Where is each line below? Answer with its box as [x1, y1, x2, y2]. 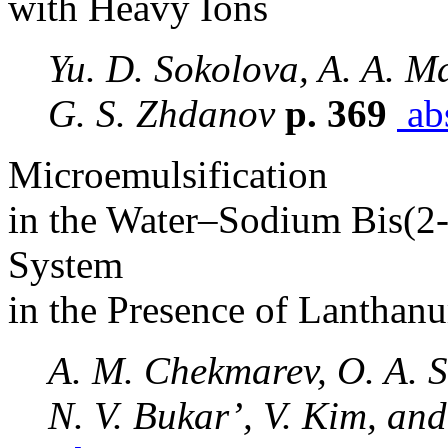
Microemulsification [8, 153, 328, 196]
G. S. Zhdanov [48, 92, 275, 135]
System [8, 243, 123, 286]
